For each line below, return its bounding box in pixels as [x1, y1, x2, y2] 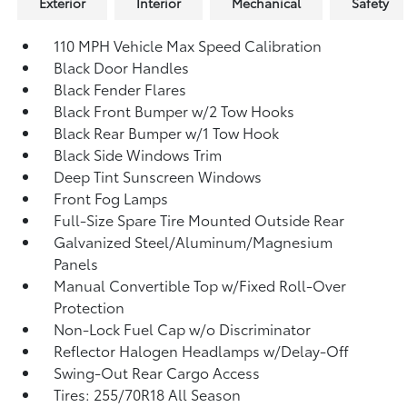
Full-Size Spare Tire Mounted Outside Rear [54, 208, 345, 230]
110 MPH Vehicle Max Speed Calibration [54, 34, 323, 55]
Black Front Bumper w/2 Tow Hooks [54, 99, 295, 121]
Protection [54, 295, 125, 317]
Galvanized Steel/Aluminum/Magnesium [54, 230, 333, 252]
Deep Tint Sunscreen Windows [54, 164, 263, 186]
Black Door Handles [54, 55, 190, 77]
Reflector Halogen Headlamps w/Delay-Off [54, 339, 350, 361]
